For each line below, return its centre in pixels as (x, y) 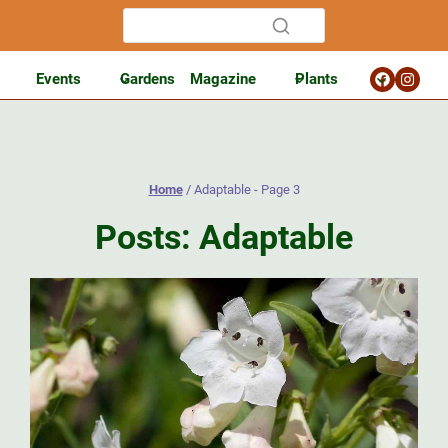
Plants (316, 79)
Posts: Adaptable (224, 236)
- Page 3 (275, 189)
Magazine (223, 79)
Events (58, 79)
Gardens (147, 79)
